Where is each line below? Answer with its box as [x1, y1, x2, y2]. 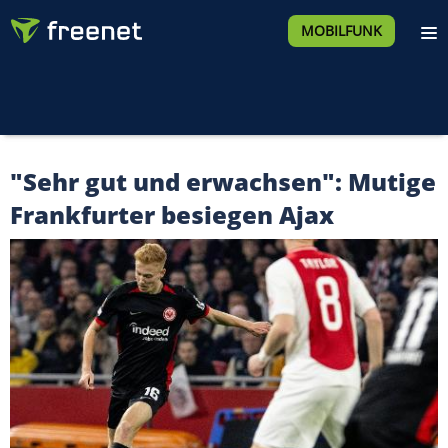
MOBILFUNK [300, 21, 382, 40]
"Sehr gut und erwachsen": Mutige [10, 165, 436, 198]
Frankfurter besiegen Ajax [10, 198, 334, 231]
